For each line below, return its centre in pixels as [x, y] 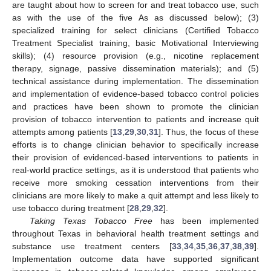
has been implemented [205, 220]
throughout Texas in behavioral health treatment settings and [135, 233]
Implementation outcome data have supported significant [135, 259]
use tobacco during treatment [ [71, 208]
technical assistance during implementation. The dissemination [135, 81]
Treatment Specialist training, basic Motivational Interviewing [135, 43]
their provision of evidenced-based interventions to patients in [135, 157]
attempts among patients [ [62, 132]
